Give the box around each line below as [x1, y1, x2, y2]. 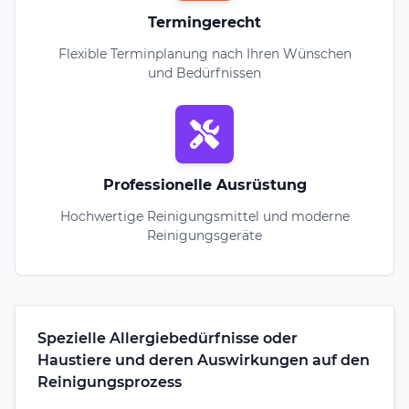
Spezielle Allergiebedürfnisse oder [37, 329, 298, 347]
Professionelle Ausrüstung [102, 175, 307, 194]
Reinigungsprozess [37, 372, 182, 391]
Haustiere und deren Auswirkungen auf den [37, 351, 370, 369]
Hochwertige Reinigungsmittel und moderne [59, 207, 350, 225]
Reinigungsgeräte [147, 226, 262, 244]
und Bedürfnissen [148, 64, 261, 81]
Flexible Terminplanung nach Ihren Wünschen [58, 45, 351, 62]
